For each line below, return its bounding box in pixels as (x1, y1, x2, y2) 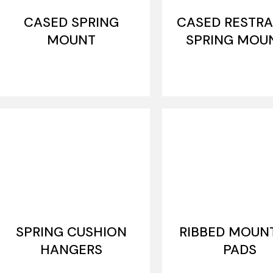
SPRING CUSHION (16, 223, 127, 241)
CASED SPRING (24, 13, 119, 31)
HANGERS (40, 241, 103, 258)
